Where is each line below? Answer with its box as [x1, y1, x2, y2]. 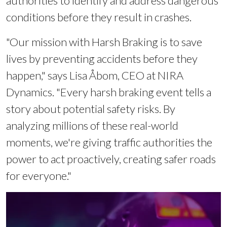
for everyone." [6, 169, 71, 183]
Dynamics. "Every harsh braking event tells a [6, 85, 211, 99]
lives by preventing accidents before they [6, 52, 198, 66]
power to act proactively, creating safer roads [6, 152, 216, 166]
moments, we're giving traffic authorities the [6, 135, 212, 149]
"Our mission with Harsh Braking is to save [6, 35, 202, 49]
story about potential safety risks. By [6, 102, 175, 116]
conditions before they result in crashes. [6, 10, 192, 24]
